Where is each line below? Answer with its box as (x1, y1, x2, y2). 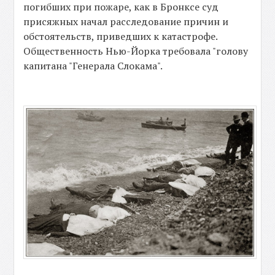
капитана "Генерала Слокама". (23, 58, 163, 72)
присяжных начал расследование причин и (23, 14, 229, 28)
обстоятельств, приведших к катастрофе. (23, 29, 218, 43)
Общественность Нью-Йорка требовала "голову (23, 44, 249, 58)
